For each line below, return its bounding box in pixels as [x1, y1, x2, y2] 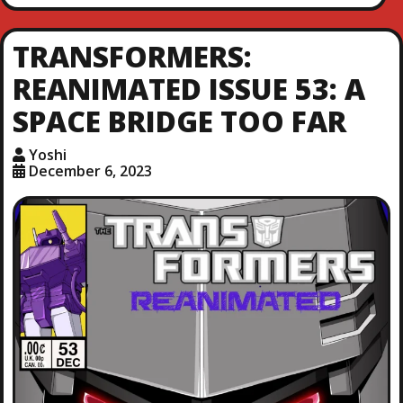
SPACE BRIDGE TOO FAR [12, 101, 346, 140]
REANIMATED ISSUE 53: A [12, 68, 365, 108]
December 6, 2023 [28, 160, 152, 181]
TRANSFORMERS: [12, 36, 252, 76]
